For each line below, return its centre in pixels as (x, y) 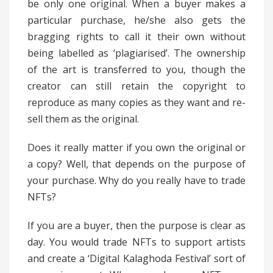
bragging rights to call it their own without (136, 37)
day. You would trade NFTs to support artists (136, 242)
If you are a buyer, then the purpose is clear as (136, 226)
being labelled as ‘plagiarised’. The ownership (136, 53)
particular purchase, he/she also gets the (136, 20)
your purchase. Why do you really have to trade (136, 181)
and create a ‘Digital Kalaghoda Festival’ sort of (136, 259)
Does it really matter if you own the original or (136, 148)
